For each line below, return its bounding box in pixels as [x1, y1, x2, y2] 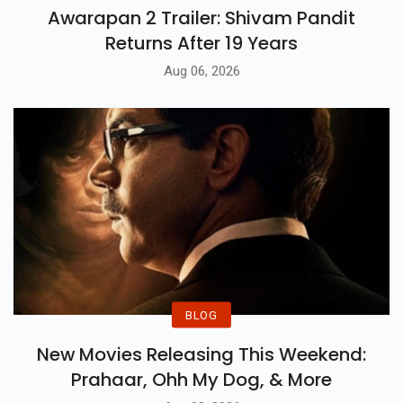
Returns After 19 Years [105, 31, 298, 57]
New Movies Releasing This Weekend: [37, 341, 366, 367]
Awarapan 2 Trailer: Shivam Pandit [48, 5, 355, 31]
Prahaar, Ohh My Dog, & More [71, 366, 332, 392]
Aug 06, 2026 [163, 62, 240, 79]
